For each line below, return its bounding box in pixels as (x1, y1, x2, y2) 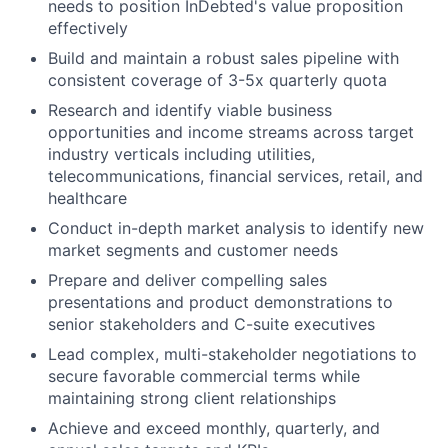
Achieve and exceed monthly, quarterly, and (48, 418, 380, 439)
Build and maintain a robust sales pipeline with (48, 48, 399, 69)
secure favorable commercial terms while (48, 366, 360, 387)
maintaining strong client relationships (48, 388, 336, 409)
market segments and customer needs (48, 240, 338, 261)
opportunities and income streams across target (48, 122, 414, 143)
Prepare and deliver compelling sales (48, 270, 327, 291)
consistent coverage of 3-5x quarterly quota (48, 70, 387, 91)
